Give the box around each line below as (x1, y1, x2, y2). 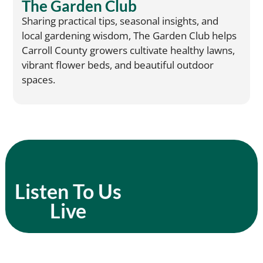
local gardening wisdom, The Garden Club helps (22, 29, 237, 43)
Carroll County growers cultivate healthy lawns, (22, 43, 235, 58)
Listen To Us (15, 179, 122, 203)
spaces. (22, 73, 56, 87)
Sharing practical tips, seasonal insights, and (22, 14, 219, 28)
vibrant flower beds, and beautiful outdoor (22, 58, 214, 72)
